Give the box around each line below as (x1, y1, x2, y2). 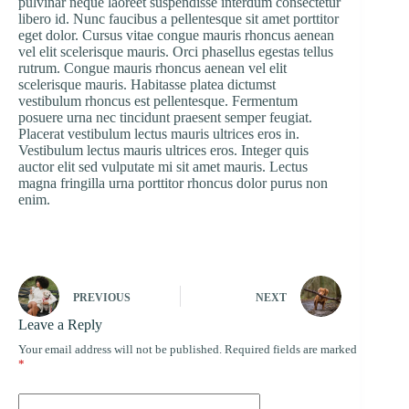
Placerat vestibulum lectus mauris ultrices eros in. (18, 126, 299, 142)
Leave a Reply (18, 317, 102, 333)
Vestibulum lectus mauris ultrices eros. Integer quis (18, 142, 309, 159)
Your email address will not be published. (18, 342, 222, 357)
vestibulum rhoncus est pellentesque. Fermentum (18, 93, 298, 110)
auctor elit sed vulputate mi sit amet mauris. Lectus (18, 159, 308, 175)
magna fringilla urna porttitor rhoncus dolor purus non (18, 175, 328, 192)
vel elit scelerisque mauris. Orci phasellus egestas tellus (18, 44, 333, 60)
